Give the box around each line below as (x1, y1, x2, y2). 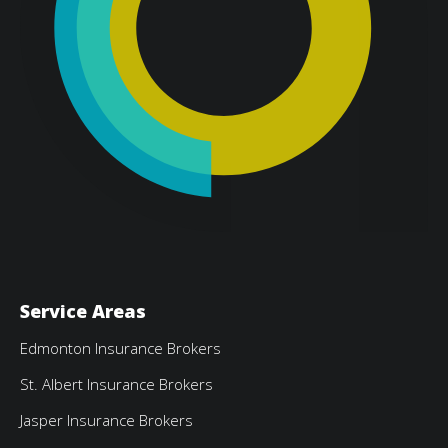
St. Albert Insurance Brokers (20, 374, 213, 395)
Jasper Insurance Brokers (20, 410, 193, 431)
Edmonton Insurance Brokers (20, 338, 221, 359)
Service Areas (20, 299, 146, 324)
